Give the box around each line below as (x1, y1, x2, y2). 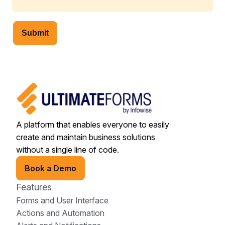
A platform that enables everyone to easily (16, 119, 169, 130)
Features (16, 181, 52, 192)
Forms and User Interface (16, 195, 108, 205)
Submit (22, 28, 49, 37)
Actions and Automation (16, 207, 104, 218)
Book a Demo (25, 163, 76, 173)
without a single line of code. (16, 144, 119, 155)
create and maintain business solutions (16, 132, 155, 142)
